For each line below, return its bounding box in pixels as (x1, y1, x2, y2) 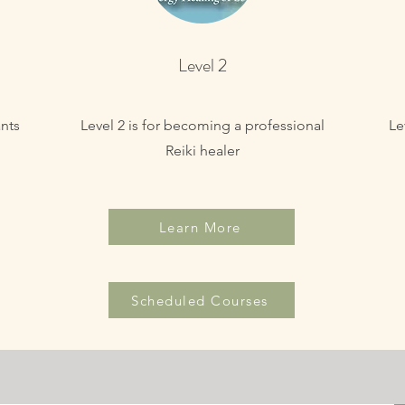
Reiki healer (165, 142, 240, 159)
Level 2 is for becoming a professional (80, 117, 325, 134)
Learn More (158, 218, 241, 236)
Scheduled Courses (131, 291, 268, 309)
